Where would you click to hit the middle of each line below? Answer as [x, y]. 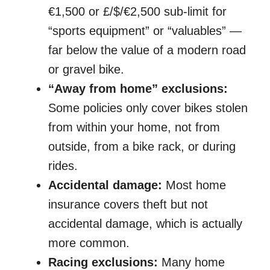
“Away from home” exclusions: [138, 89]
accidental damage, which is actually [145, 224]
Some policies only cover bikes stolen [148, 108]
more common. [89, 243]
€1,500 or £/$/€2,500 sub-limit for [137, 12]
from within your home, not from [134, 127]
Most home [194, 185]
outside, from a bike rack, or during [142, 147]
